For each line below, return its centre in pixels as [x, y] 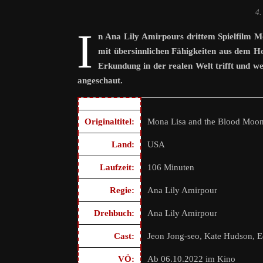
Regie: [122, 190]
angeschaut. [100, 81]
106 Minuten [171, 167]
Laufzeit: [117, 167]
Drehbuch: [114, 213]
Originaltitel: [109, 122]
